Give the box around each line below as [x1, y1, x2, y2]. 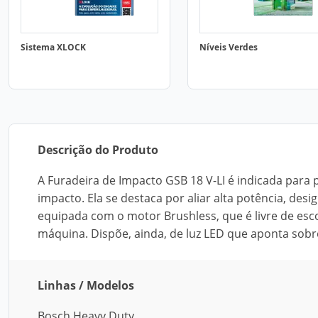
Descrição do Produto [38, 142, 158, 158]
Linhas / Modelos [38, 278, 134, 293]
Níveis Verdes [199, 41, 258, 53]
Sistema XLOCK [21, 41, 86, 53]
